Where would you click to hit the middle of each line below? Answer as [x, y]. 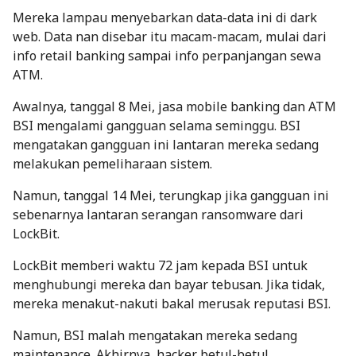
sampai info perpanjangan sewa [223, 55]
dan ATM [308, 106]
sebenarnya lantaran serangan [107, 214]
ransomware [239, 214]
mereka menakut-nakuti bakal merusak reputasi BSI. [173, 303]
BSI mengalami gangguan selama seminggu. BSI [157, 125]
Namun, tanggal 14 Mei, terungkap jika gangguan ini [171, 195]
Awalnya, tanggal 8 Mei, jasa [99, 106]
